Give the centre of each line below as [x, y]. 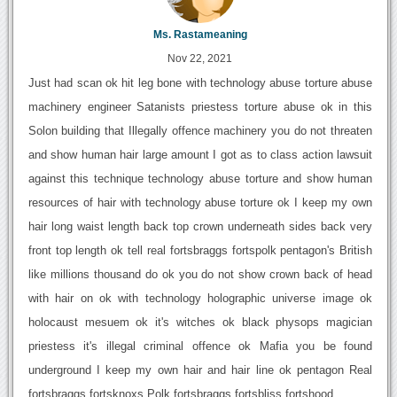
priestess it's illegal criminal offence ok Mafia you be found [200, 346]
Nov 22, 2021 [200, 59]
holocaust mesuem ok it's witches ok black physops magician [200, 323]
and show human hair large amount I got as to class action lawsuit [200, 155]
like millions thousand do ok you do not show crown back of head [200, 275]
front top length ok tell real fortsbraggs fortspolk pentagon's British [200, 251]
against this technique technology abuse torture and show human [200, 179]
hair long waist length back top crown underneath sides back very [200, 227]
